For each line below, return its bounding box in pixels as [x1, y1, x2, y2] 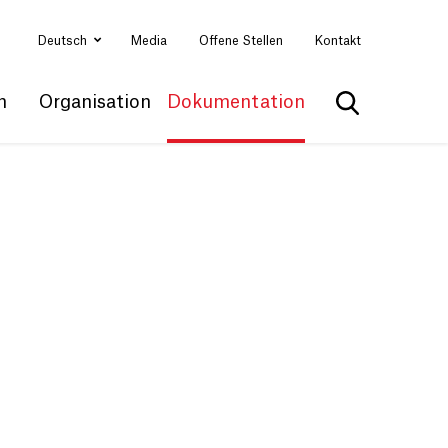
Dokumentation [167, 93, 305, 111]
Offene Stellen [199, 35, 283, 47]
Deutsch [38, 34, 90, 47]
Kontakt [315, 35, 361, 47]
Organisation [39, 93, 151, 111]
